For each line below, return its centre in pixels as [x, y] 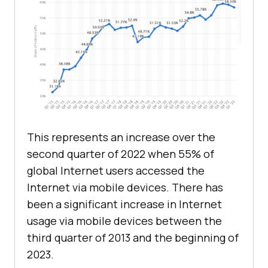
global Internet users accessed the [116, 171]
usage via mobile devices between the [124, 221]
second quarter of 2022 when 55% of [121, 154]
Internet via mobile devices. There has [125, 188]
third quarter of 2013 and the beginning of [133, 238]
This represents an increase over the [121, 137]
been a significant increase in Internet [124, 204]
